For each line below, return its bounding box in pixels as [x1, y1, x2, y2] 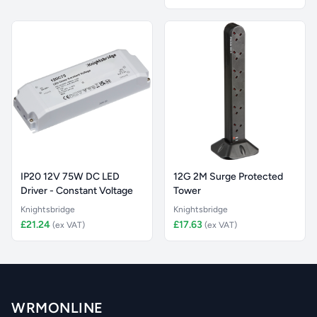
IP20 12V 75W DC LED [21, 171, 120, 183]
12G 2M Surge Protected [173, 171, 283, 183]
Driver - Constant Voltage [21, 185, 133, 197]
